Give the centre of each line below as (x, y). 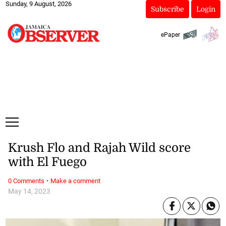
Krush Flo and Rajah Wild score (99, 148)
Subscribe (167, 9)
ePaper (170, 35)
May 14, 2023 (29, 191)
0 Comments (26, 181)
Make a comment (75, 181)
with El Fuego (47, 162)
